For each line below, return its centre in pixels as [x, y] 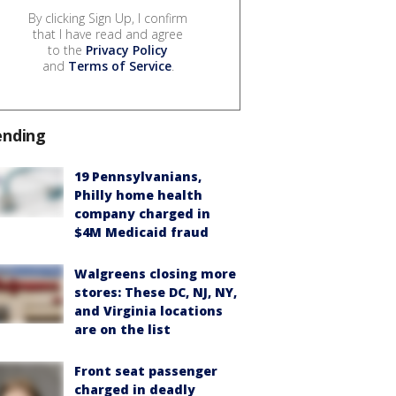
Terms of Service [119, 66]
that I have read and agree [108, 34]
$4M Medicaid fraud [141, 232]
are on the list [122, 330]
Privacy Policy [127, 50]
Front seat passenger [146, 371]
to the [67, 50]
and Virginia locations [148, 311]
